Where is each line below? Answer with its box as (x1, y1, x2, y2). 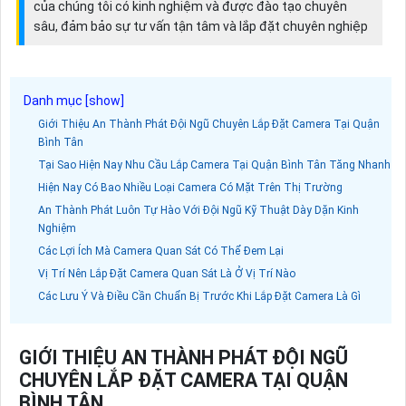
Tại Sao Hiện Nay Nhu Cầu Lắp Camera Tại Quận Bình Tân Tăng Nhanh (38, 159, 391, 172)
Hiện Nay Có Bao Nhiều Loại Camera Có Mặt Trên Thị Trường (38, 181, 343, 195)
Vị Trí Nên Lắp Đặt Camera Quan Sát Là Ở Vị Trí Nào (38, 267, 295, 281)
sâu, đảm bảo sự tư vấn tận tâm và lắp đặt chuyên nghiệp (33, 19, 368, 34)
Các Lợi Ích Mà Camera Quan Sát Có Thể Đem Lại (38, 245, 284, 258)
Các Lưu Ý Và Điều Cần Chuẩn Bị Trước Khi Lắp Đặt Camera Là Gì (38, 290, 361, 304)
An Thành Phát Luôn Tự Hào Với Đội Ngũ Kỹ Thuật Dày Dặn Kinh (38, 204, 359, 217)
